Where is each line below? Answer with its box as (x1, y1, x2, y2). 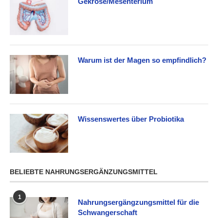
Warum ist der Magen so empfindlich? (78, 55, 206, 64)
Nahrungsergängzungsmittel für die (78, 198, 199, 206)
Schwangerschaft (78, 208, 137, 217)
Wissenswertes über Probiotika (78, 114, 184, 123)
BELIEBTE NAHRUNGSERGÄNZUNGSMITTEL (10, 167, 158, 176)
